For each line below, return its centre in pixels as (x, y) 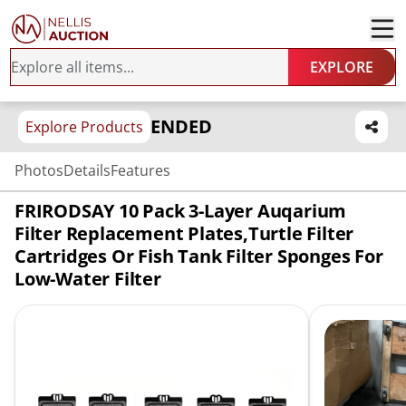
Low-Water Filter (88, 279)
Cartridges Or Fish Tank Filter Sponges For (199, 256)
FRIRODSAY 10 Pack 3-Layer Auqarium (181, 211)
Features (140, 170)
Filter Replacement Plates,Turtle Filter (184, 233)
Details (87, 170)
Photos (39, 170)
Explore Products (84, 127)
